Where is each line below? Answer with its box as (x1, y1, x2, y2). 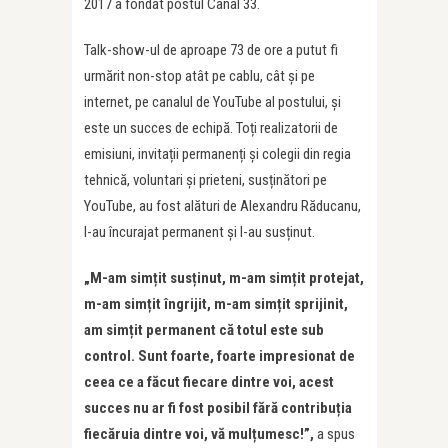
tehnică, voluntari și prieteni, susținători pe (84, 170, 327, 189)
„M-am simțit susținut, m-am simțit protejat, (84, 268, 364, 287)
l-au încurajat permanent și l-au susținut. (84, 222, 315, 241)
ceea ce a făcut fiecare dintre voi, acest (84, 372, 334, 391)
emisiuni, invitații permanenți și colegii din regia (84, 144, 351, 163)
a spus (317, 424, 355, 443)
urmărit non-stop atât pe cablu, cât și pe (84, 66, 315, 85)
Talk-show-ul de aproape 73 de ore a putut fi (84, 40, 338, 59)
